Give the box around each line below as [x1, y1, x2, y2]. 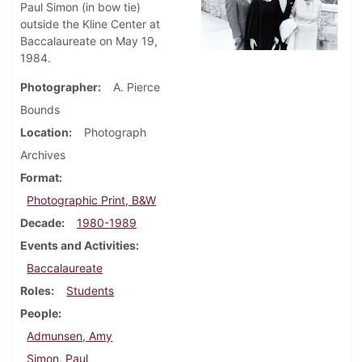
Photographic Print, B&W [27, 193, 157, 208]
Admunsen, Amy [27, 329, 113, 343]
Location [20, 125, 69, 140]
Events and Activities [20, 238, 136, 253]
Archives [20, 148, 65, 162]
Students [66, 284, 115, 298]
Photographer [20, 80, 98, 95]
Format [20, 170, 59, 185]
